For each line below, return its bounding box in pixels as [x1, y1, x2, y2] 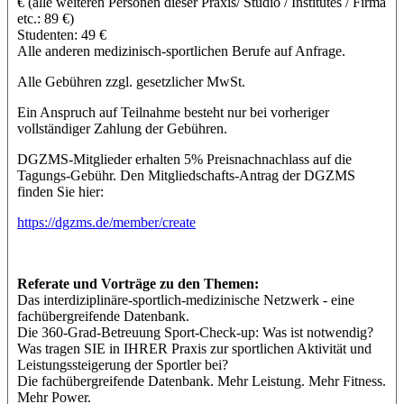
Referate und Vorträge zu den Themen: [17, 275, 259, 291]
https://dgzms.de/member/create [17, 214, 196, 230]
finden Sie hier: [17, 183, 104, 199]
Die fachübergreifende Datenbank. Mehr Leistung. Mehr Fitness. [17, 372, 386, 389]
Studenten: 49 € [17, 26, 106, 42]
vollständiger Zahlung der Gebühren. [17, 120, 227, 136]
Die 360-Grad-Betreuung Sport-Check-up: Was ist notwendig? [17, 324, 373, 340]
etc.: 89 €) [17, 10, 74, 26]
